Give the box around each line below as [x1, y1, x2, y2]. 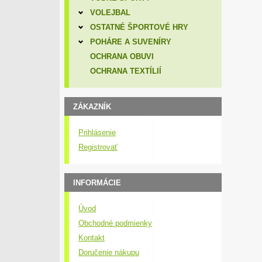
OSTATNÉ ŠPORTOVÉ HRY [89, 23, 188, 32]
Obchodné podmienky [78, 219, 152, 227]
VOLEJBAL [89, 8, 130, 17]
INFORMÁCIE [73, 178, 121, 187]
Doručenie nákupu [78, 248, 139, 257]
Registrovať [78, 143, 118, 151]
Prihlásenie [78, 128, 116, 137]
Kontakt [78, 233, 105, 242]
